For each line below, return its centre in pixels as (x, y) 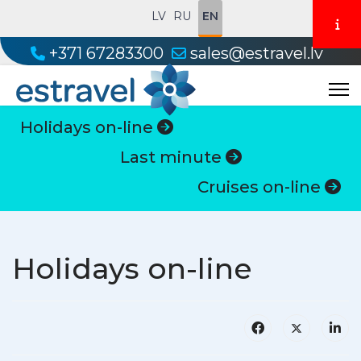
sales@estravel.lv (256, 53)
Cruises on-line (261, 187)
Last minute (172, 157)
